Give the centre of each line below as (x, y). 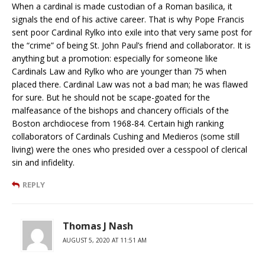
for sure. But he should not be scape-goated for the (111, 98)
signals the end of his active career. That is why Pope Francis (128, 20)
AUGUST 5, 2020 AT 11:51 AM (105, 240)
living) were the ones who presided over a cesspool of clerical (130, 150)
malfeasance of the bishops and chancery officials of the (120, 111)
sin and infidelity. (43, 163)
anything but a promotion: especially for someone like (115, 59)
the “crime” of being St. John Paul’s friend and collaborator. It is (131, 46)
